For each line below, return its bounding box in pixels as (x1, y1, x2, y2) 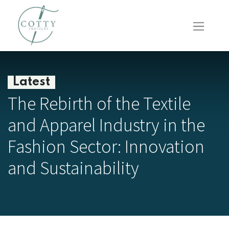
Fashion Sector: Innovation (8, 135, 204, 158)
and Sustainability (8, 156, 139, 179)
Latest (13, 76, 50, 88)
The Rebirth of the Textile (8, 92, 191, 115)
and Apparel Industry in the (8, 113, 205, 136)
